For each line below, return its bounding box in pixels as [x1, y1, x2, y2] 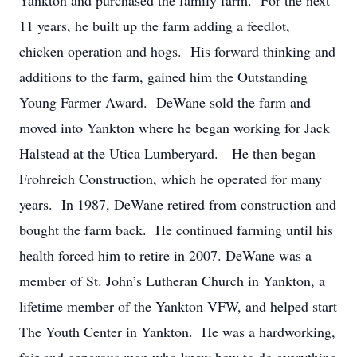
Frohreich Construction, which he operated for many [19, 169, 322, 188]
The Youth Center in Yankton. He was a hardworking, [19, 322, 335, 341]
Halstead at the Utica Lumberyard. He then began [19, 143, 316, 163]
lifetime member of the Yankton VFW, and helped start [19, 296, 337, 316]
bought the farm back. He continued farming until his [19, 220, 333, 239]
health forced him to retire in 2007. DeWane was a [19, 245, 312, 265]
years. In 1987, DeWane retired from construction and [19, 194, 336, 214]
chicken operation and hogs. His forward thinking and [19, 41, 335, 61]
